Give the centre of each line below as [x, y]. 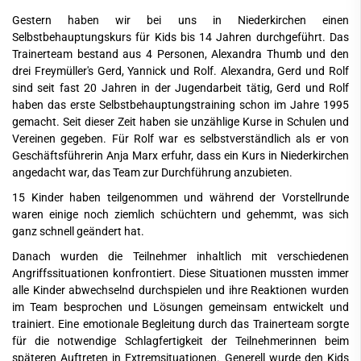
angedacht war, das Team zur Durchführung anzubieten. [152, 173]
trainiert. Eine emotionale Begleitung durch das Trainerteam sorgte [180, 324]
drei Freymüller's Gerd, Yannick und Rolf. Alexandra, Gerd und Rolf [180, 71]
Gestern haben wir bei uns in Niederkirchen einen [180, 21]
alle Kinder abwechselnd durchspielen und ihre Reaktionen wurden [180, 290]
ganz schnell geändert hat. [79, 232]
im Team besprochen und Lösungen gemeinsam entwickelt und [180, 307]
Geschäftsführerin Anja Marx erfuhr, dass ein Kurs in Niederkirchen [180, 156]
